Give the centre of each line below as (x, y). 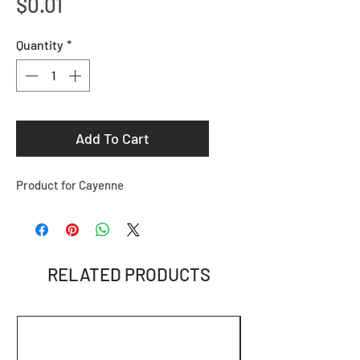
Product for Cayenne (70, 184)
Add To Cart (112, 138)
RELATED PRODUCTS (129, 274)
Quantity (40, 44)
